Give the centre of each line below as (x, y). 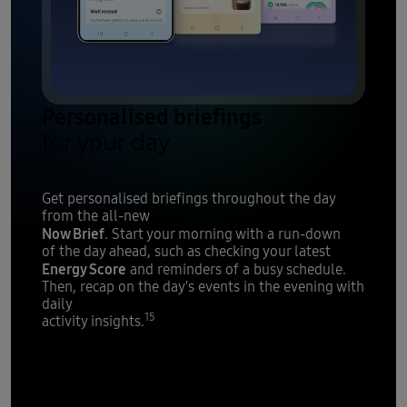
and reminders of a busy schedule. (236, 270)
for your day (105, 142)
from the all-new (95, 216)
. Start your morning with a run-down (222, 234)
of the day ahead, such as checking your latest (186, 252)
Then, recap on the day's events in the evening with (203, 287)
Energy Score (84, 269)
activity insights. (93, 322)
